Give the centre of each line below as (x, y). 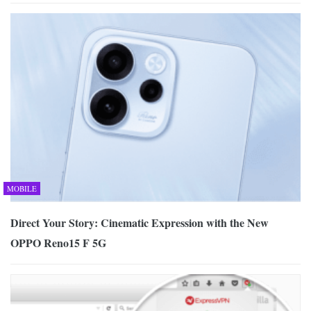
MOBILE (22, 188)
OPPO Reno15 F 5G (58, 242)
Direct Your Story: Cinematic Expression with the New (140, 222)
